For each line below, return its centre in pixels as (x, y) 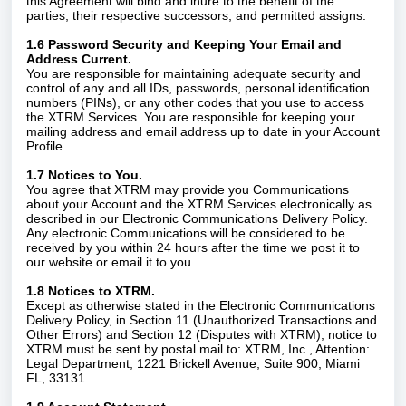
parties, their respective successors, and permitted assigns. (196, 15)
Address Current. (81, 59)
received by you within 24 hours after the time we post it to (193, 247)
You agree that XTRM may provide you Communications (188, 189)
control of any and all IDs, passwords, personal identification (198, 88)
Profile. (46, 146)
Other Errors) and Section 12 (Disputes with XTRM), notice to (202, 334)
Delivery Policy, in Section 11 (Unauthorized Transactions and (202, 320)
